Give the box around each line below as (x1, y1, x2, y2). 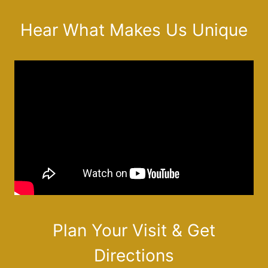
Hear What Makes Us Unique (20, 19, 248, 40)
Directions (94, 245, 174, 266)
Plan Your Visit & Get (53, 220, 215, 240)
